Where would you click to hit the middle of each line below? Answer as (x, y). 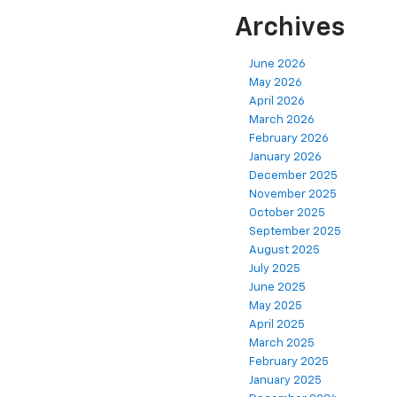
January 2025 (285, 381)
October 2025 (287, 214)
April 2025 (277, 325)
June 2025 (277, 288)
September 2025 (295, 232)
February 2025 (289, 362)
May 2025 (276, 307)
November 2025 (293, 195)
